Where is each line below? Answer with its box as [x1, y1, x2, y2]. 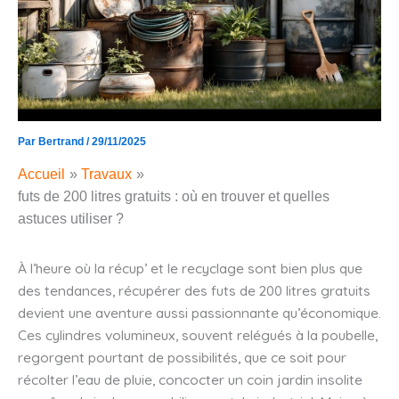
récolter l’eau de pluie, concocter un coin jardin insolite [18, 370, 362, 388]
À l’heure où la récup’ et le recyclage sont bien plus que [18, 258, 362, 277]
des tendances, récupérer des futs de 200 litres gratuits [18, 281, 370, 299]
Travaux [81, 166, 133, 182]
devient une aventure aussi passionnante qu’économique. [18, 303, 381, 322]
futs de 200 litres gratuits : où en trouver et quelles [18, 188, 330, 204]
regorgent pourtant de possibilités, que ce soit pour [18, 347, 346, 366]
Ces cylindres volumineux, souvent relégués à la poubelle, [18, 325, 378, 344]
